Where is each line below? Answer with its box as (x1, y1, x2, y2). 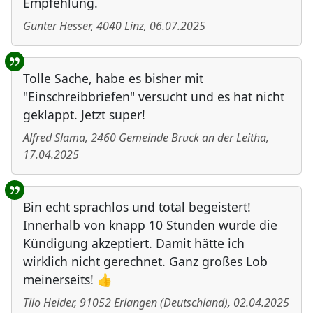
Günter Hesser (23, 18, 91, 34)
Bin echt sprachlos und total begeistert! (23, 198, 251, 216)
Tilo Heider (23, 295, 74, 311)
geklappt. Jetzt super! (23, 106, 145, 124)
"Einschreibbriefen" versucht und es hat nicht (23, 88, 284, 105)
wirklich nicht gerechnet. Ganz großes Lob (23, 253, 268, 270)
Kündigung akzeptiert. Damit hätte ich (23, 235, 245, 252)
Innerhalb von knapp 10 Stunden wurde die (23, 217, 277, 234)
